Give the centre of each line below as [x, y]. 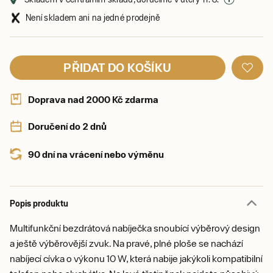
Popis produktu [39, 203]
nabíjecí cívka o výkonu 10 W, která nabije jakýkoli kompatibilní [136, 258]
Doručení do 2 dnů [67, 126]
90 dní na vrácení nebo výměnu [96, 154]
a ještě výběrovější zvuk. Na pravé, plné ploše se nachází [126, 243]
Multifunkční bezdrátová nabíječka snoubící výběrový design [135, 228]
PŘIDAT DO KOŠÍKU [118, 67]
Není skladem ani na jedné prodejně [93, 17]
